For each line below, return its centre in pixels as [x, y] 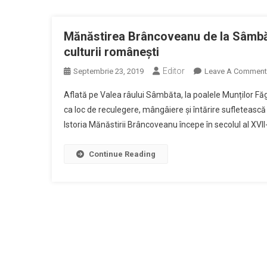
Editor [174, 71]
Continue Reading [122, 154]
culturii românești [111, 52]
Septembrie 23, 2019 [108, 71]
